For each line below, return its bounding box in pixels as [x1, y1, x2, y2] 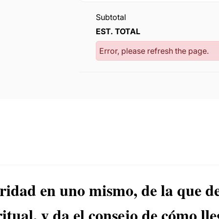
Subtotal [95, 12, 126, 22]
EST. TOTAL [95, 26, 140, 36]
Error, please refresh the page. [99, 46, 209, 56]
